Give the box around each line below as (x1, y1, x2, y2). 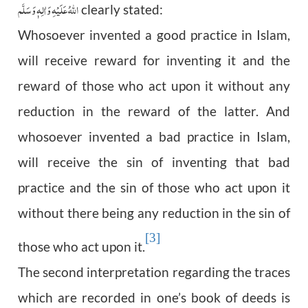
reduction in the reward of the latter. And (18, 104, 290, 120)
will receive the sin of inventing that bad (18, 155, 290, 170)
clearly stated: (78, 2, 164, 18)
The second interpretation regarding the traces (18, 265, 290, 280)
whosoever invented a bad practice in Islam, (18, 129, 290, 145)
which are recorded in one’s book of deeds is (18, 290, 290, 306)
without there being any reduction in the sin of (18, 206, 290, 221)
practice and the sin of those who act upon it (18, 180, 290, 196)
